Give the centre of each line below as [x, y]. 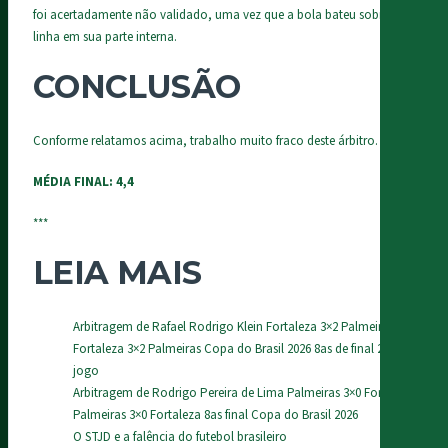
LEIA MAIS [117, 273]
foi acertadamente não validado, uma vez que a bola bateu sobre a [216, 15]
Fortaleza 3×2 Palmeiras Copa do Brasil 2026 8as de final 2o [232, 349]
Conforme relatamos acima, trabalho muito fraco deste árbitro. [205, 140]
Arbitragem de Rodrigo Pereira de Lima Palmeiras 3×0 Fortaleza [244, 393]
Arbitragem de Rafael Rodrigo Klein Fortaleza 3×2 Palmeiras [233, 327]
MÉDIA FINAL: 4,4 [83, 182]
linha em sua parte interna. [105, 37]
